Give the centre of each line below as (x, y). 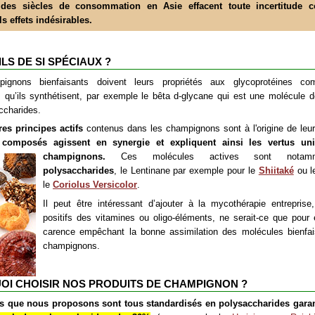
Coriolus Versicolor (95, 185)
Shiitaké (276, 171)
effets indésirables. (51, 20)
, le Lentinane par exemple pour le (186, 171)
